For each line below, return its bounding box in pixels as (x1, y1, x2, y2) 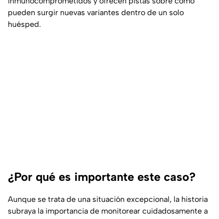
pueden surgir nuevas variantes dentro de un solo (8, 8, 184, 18)
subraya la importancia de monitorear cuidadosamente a (8, 206, 208, 216)
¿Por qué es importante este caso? (8, 170, 196, 184)
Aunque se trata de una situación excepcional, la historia (8, 195, 208, 204)
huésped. (8, 20, 41, 29)
